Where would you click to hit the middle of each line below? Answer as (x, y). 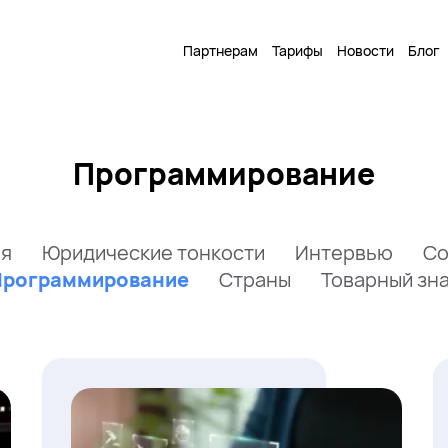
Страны (255, 279)
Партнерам (220, 50)
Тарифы (297, 50)
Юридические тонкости (153, 252)
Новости (365, 50)
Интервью (343, 252)
